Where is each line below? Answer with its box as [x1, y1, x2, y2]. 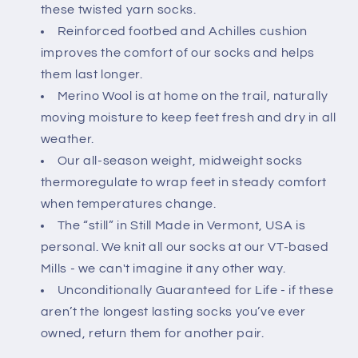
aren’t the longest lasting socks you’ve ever [40, 304, 306, 318]
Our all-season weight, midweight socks [57, 153, 303, 167]
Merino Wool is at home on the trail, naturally [57, 89, 328, 102]
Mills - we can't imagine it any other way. [40, 261, 286, 275]
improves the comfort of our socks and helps [40, 46, 315, 59]
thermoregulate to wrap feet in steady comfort [40, 175, 328, 189]
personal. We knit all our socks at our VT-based [40, 240, 329, 253]
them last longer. [40, 67, 143, 81]
